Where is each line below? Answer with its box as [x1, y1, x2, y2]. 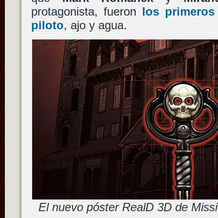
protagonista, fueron [31, 5, 142, 18]
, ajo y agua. [63, 18, 127, 32]
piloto [31, 18, 64, 32]
